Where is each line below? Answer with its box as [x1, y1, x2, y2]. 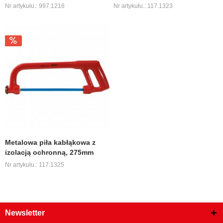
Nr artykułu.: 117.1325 [5, 161, 65, 169]
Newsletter [5, 208, 45, 217]
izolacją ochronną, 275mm [5, 148, 94, 157]
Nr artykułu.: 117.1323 [113, 2, 173, 9]
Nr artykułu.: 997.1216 [5, 2, 65, 9]
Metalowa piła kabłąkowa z [5, 138, 96, 147]
